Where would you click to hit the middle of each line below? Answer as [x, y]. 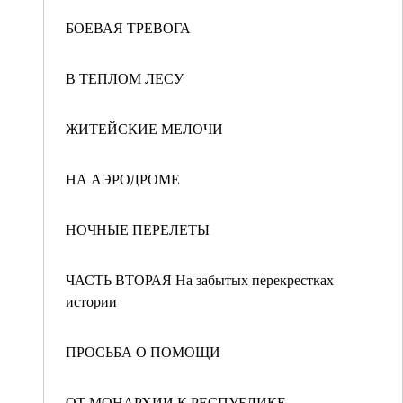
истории [91, 301]
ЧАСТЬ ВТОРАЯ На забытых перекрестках [200, 279]
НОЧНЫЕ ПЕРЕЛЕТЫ [138, 229]
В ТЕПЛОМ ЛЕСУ [125, 78]
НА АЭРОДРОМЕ [123, 179]
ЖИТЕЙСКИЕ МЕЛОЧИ [144, 128]
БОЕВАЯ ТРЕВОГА [128, 27]
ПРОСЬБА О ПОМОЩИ [143, 351]
